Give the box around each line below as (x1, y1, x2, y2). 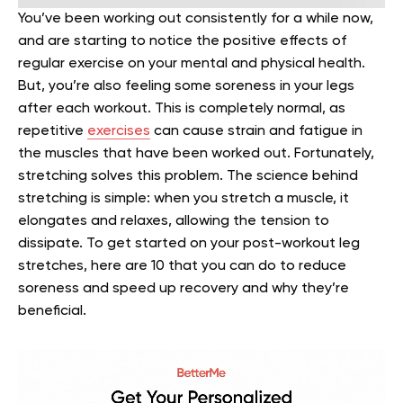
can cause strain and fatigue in (150, 124, 363, 139)
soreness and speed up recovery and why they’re (18, 282, 349, 297)
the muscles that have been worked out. (18, 147, 294, 162)
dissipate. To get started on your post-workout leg (18, 237, 360, 252)
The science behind (227, 169, 358, 184)
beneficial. (18, 304, 86, 319)
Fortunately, (294, 147, 374, 162)
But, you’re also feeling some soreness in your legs (18, 79, 354, 94)
